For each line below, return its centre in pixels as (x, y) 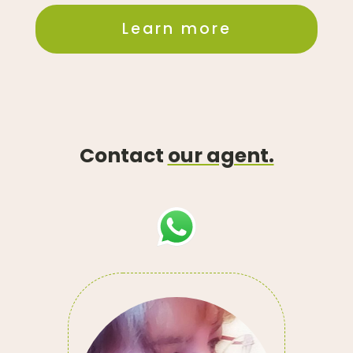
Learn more (176, 28)
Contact (123, 155)
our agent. (221, 155)
